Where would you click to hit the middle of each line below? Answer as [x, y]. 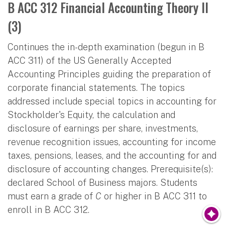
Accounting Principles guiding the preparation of [109, 74]
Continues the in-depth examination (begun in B [106, 47]
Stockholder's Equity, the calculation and [91, 115]
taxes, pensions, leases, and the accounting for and [112, 155]
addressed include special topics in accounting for [112, 101]
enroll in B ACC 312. [48, 209]
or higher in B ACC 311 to [154, 196]
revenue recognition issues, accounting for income [112, 142]
